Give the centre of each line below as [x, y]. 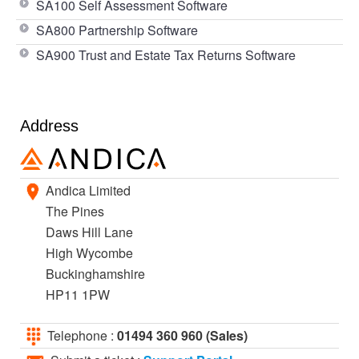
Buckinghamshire [95, 273]
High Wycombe [89, 252]
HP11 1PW [78, 294]
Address [49, 125]
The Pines [75, 211]
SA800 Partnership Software [117, 30]
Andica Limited [85, 190]
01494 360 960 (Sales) [181, 335]
